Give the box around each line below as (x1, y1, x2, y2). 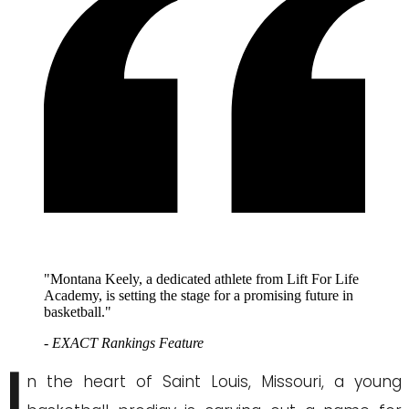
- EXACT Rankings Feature (44, 335, 204, 351)
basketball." (44, 304, 111, 320)
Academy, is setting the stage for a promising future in (44, 288, 353, 304)
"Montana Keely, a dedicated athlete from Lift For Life (44, 271, 359, 288)
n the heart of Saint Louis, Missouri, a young (26, 371, 402, 393)
